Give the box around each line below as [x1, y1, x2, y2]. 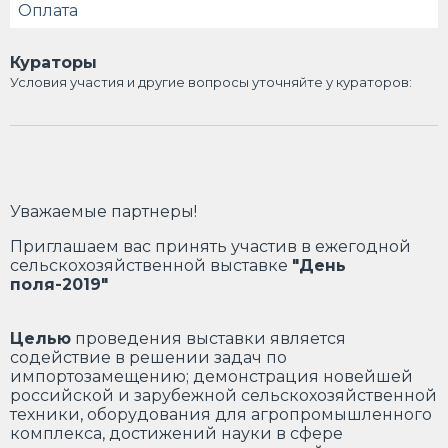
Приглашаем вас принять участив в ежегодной [10, 237, 411, 257]
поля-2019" [10, 275, 108, 295]
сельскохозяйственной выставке [10, 256, 292, 276]
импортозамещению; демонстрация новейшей [10, 367, 413, 387]
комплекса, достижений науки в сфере [10, 424, 343, 444]
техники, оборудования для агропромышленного [10, 405, 432, 425]
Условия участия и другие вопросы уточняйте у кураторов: [10, 74, 412, 91]
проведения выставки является [71, 329, 346, 349]
